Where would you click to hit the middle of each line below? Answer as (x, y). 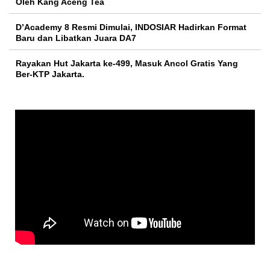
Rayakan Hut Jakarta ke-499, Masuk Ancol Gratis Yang (127, 64)
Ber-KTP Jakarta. (50, 74)
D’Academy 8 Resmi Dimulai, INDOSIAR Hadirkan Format (131, 27)
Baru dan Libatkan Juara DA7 (76, 38)
